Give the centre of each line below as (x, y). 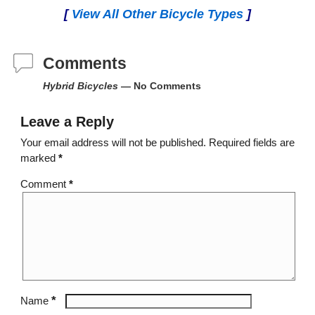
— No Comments (159, 85)
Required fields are (251, 142)
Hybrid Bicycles (80, 85)
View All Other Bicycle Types (157, 14)
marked (39, 157)
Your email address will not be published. (113, 142)
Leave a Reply (67, 122)
